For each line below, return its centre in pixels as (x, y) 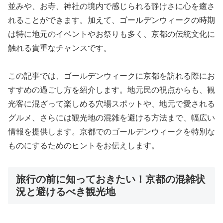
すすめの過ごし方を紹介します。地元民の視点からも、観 (111, 90)
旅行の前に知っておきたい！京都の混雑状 (111, 179)
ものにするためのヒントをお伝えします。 (84, 146)
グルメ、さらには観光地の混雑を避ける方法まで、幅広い (111, 118)
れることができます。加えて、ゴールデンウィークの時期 (111, 20)
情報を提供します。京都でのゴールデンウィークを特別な (111, 132)
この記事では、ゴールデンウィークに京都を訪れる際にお (111, 76)
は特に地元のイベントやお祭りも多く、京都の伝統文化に (111, 34)
